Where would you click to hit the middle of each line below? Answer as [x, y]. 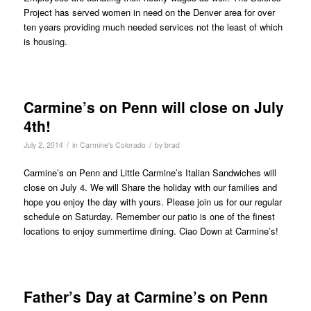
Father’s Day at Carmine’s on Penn [145, 297]
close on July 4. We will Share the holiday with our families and [150, 187]
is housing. [45, 42]
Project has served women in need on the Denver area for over [149, 12]
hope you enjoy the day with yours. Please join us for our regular [152, 202]
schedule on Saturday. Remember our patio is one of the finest [149, 217]
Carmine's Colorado [112, 145]
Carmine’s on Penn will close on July [153, 107]
